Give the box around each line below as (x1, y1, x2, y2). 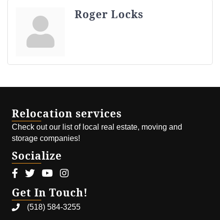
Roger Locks (75, 7, 143, 21)
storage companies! (12, 134, 80, 142)
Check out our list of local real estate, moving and (12, 122, 182, 131)
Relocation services (12, 106, 122, 120)
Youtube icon (41, 169, 87, 178)
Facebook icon (11, 169, 63, 178)
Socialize (12, 148, 62, 163)
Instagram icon (59, 169, 110, 178)
